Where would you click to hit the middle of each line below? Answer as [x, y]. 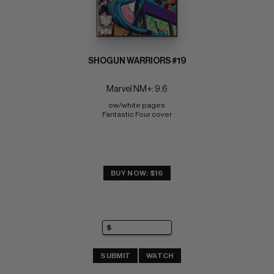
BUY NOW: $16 [137, 173]
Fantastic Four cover [137, 115]
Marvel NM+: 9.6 [137, 90]
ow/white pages [137, 106]
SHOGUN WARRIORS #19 [137, 61]
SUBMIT [116, 255]
